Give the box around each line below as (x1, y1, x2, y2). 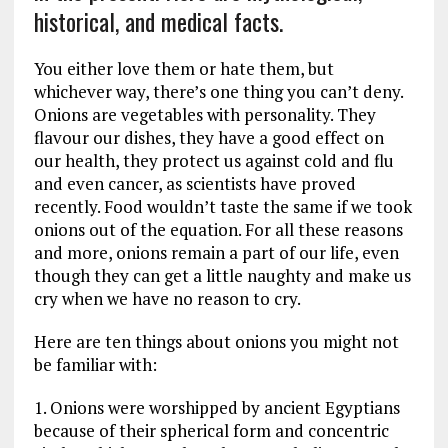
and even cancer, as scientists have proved (33, 171, 356, 195)
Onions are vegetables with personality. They (33, 102, 376, 126)
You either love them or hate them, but (33, 56, 334, 80)
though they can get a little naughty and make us (33, 263, 411, 287)
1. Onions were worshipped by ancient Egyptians (33, 395, 400, 419)
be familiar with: (33, 352, 157, 376)
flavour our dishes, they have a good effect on (33, 125, 384, 149)
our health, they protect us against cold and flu (33, 148, 394, 172)
